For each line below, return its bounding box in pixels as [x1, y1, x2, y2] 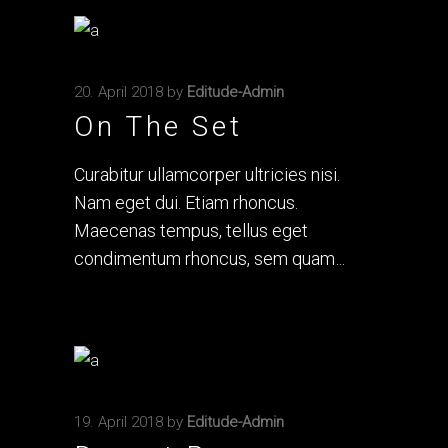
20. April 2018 [74, 83, 163, 102]
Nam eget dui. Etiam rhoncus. [74, 192, 298, 214]
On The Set [74, 110, 243, 144]
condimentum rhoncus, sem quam [74, 248, 339, 270]
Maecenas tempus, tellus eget [74, 220, 308, 242]
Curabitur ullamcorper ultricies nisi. [74, 164, 340, 186]
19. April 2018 [74, 412, 163, 431]
